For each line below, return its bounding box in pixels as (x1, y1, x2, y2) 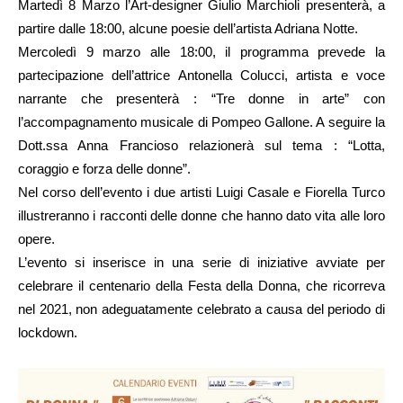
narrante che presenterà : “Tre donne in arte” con (18, 91, 385, 107)
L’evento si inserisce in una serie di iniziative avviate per (18, 255, 385, 271)
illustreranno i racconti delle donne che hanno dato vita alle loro (18, 208, 385, 224)
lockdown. (18, 325, 77, 341)
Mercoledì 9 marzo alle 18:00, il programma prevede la (18, 44, 385, 60)
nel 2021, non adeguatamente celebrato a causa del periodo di (18, 301, 385, 318)
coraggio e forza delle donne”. (18, 161, 191, 177)
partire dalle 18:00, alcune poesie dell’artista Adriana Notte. (18, 21, 358, 37)
